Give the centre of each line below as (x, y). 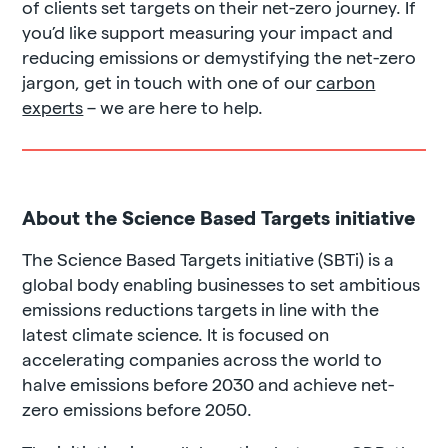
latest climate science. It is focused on (176, 333)
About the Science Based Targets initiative (219, 217)
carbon (346, 81)
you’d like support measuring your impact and (208, 31)
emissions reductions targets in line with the (201, 308)
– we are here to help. (173, 106)
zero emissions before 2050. (137, 408)
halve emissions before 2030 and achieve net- (208, 383)
